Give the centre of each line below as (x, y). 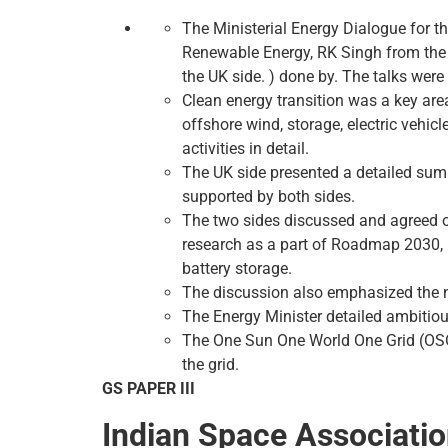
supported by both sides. (268, 197)
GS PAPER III (148, 389)
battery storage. (237, 269)
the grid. (210, 365)
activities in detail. (245, 149)
